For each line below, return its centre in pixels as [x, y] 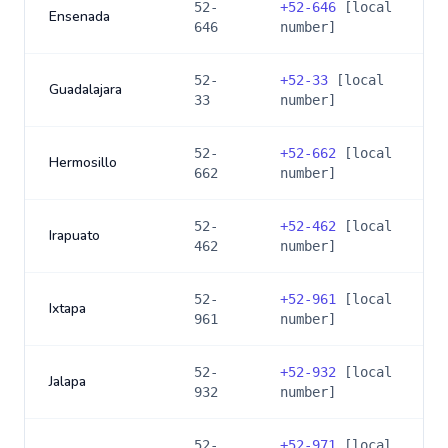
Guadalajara [85, 89]
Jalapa [67, 381]
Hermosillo [83, 162]
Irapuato [74, 235]
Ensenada [79, 16]
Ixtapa [67, 308]
